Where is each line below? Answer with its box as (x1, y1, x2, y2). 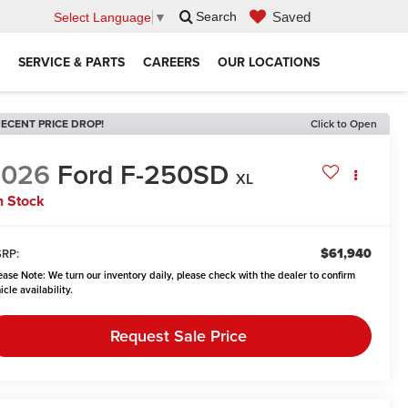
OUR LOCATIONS (218, 52, 320, 71)
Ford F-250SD (57, 155, 229, 195)
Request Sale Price (109, 324, 247, 348)
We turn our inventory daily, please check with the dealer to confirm (46, 268, 356, 283)
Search (196, 9, 237, 25)
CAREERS (143, 52, 199, 71)
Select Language (54, 9, 151, 25)
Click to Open (311, 116, 377, 131)
